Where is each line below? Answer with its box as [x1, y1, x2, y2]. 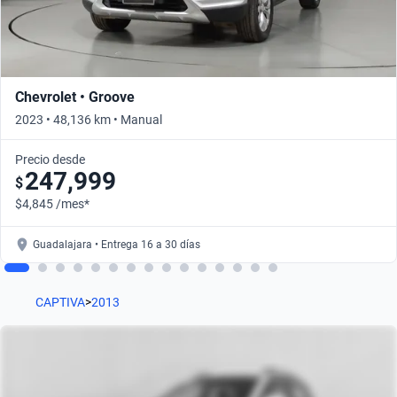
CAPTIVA [35, 295, 85, 310]
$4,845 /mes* [15, 197, 90, 212]
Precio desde [15, 152, 85, 167]
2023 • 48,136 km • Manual [15, 113, 162, 128]
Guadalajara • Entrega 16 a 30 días [33, 238, 200, 252]
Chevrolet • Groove [15, 89, 135, 106]
